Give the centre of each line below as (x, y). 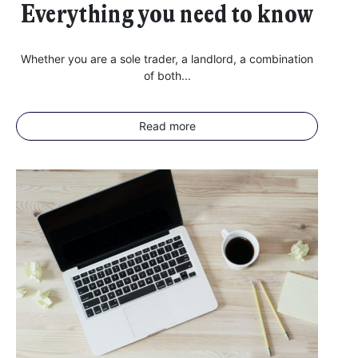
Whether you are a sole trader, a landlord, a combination (167, 58)
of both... (167, 75)
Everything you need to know (167, 15)
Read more (167, 125)
